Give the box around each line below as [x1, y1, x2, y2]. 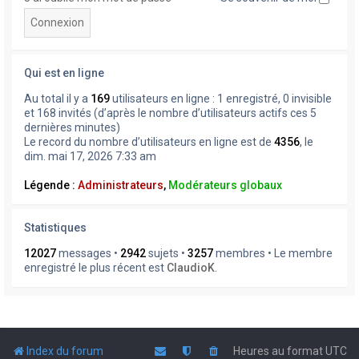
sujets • [146, 246, 188, 260]
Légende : [24, 178, 78, 192]
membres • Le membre [213, 246, 333, 260]
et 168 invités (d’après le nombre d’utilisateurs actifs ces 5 [24, 106, 317, 119]
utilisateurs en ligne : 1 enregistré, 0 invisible [110, 91, 332, 105]
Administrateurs [78, 178, 163, 192]
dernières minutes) [24, 120, 120, 134]
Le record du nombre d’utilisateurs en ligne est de [24, 135, 274, 148]
